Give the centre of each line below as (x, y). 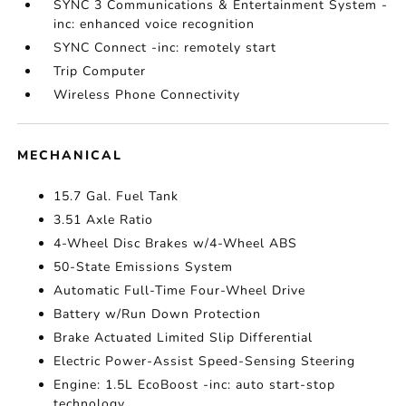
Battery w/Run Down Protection (158, 314)
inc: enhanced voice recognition (155, 24)
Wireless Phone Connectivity (147, 95)
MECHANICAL (70, 156)
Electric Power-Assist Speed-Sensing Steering (205, 362)
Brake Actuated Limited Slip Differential (184, 338)
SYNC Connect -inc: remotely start (165, 48)
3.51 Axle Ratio (104, 220)
